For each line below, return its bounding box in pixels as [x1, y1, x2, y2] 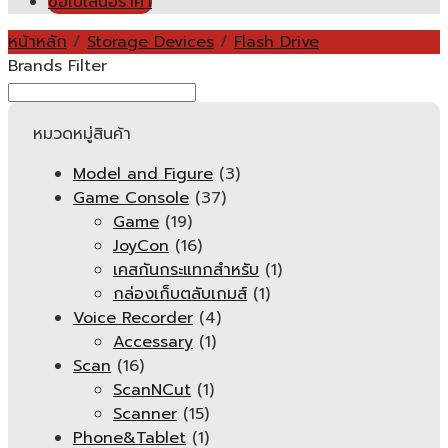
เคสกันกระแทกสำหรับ [113, 258, 259, 282]
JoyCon [113, 234, 169, 258]
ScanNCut [113, 378, 191, 402]
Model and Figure [73, 162, 213, 186]
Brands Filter [8, 54, 107, 78]
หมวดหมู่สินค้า [33, 122, 131, 146]
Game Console [73, 186, 189, 210]
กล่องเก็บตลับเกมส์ [113, 282, 247, 306]
